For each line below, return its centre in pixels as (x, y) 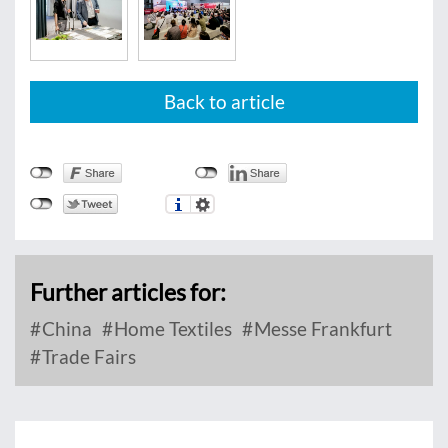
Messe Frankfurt (321, 328)
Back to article (224, 101)
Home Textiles (171, 328)
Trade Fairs (87, 356)
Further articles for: (128, 291)
